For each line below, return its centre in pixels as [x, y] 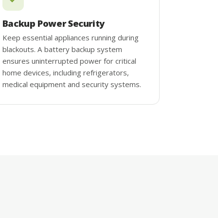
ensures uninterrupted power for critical [69, 61]
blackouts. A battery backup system [62, 49]
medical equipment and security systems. [72, 84]
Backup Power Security [53, 23]
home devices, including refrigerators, [65, 72]
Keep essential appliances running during [70, 37]
